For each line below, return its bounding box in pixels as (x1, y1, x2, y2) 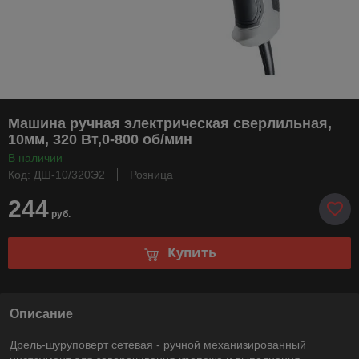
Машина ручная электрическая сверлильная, (8, 115, 332, 131)
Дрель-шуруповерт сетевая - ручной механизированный (10, 337, 306, 351)
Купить (167, 244, 216, 262)
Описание (10, 306, 73, 321)
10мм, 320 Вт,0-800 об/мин (8, 131, 192, 147)
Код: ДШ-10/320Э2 (8, 167, 105, 181)
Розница (130, 167, 173, 181)
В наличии (8, 151, 63, 164)
